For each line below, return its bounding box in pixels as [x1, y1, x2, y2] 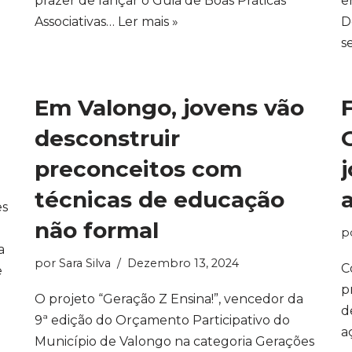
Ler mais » [118, 14, 178, 29]
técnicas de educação [35, 186, 284, 213]
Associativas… [35, 14, 118, 29]
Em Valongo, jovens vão [35, 94, 304, 121]
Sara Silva [59, 256, 111, 270]
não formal [35, 217, 159, 244]
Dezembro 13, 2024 [127, 256, 239, 270]
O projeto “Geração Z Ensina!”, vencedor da [35, 291, 303, 306]
